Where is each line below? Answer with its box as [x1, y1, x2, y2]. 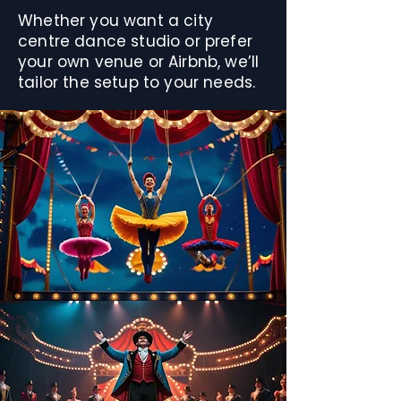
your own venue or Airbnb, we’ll [18, 51, 260, 73]
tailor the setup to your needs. [18, 72, 256, 93]
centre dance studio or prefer [18, 30, 252, 52]
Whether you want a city [18, 10, 213, 31]
